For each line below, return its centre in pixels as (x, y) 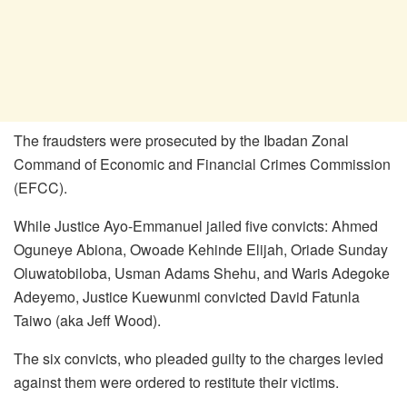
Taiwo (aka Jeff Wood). (87, 320)
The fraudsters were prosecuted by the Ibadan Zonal (181, 140)
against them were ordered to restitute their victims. (176, 382)
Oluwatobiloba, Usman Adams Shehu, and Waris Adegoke (202, 273)
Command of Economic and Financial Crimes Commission (202, 164)
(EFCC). (40, 187)
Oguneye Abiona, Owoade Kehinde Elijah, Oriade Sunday (201, 249)
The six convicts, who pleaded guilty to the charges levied (199, 358)
